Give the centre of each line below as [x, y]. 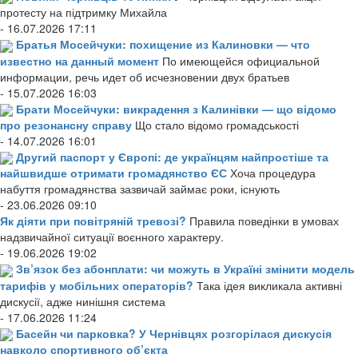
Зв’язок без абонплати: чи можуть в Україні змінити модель [185, 269]
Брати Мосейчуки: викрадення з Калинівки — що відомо [176, 108]
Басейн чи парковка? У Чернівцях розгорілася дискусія [174, 333]
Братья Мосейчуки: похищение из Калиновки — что [163, 44]
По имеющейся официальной [241, 60]
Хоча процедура [273, 173]
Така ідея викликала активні [269, 285]
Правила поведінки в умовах [264, 221]
